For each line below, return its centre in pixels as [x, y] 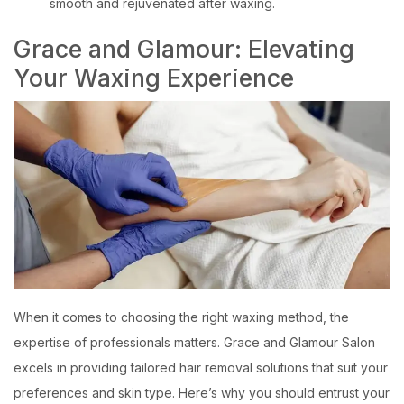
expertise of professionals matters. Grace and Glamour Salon [194, 342]
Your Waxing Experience [154, 78]
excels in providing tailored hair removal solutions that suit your [201, 367]
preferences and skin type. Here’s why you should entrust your [202, 393]
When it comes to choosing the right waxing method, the [181, 317]
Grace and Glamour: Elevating [184, 49]
